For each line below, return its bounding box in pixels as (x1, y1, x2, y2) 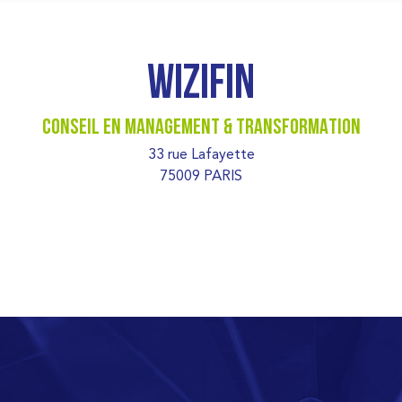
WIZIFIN (147, 61, 255, 110)
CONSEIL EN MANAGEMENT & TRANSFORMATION (41, 117, 361, 139)
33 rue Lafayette (147, 144, 255, 162)
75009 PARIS (160, 166, 242, 184)
